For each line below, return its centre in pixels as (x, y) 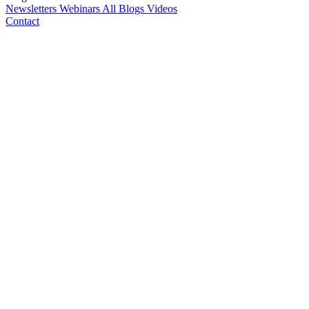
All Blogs (124, 9)
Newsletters (32, 9)
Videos (162, 9)
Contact (22, 21)
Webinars (81, 9)
